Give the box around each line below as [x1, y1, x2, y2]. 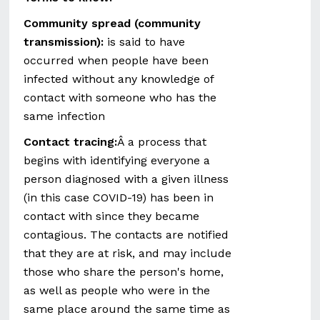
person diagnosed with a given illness [24, 172, 229, 186]
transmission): [24, 35, 104, 49]
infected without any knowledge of [24, 72, 214, 86]
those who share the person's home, [24, 265, 224, 279]
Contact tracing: [24, 135, 118, 149]
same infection [24, 109, 106, 123]
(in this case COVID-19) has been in [24, 191, 214, 204]
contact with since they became [24, 209, 200, 223]
